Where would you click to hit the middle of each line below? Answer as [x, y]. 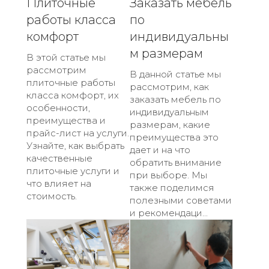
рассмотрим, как [169, 86]
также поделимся [172, 187]
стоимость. [52, 196]
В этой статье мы [66, 57]
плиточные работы [71, 82]
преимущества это [174, 137]
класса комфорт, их [73, 95]
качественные [59, 158]
